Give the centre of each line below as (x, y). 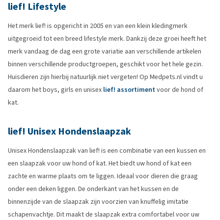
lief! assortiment (129, 90)
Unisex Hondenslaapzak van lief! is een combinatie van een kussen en (107, 151)
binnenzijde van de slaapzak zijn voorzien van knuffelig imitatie (98, 202)
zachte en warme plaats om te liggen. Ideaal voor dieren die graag (103, 176)
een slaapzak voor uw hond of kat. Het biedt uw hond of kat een (100, 163)
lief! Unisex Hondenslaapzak (69, 131)
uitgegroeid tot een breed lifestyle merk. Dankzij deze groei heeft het (107, 39)
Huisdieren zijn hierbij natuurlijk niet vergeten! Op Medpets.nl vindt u (105, 77)
